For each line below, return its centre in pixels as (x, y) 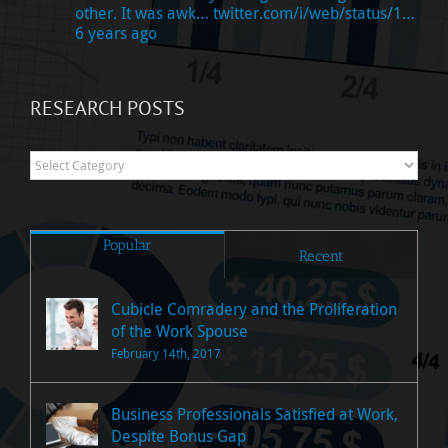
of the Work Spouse (179, 330)
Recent (320, 255)
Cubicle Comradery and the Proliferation (254, 308)
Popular (127, 244)
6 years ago (116, 32)
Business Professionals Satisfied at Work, (254, 413)
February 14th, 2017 (166, 352)
